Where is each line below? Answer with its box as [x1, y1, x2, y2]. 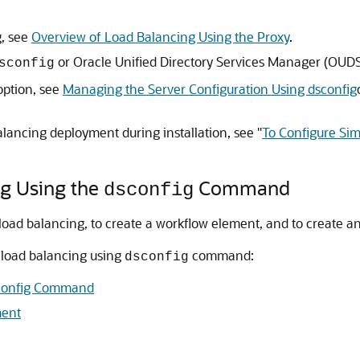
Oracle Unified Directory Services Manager [73, 53, 321, 70]
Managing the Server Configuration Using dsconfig [63, 80, 357, 97]
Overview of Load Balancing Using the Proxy [31, 28, 289, 45]
